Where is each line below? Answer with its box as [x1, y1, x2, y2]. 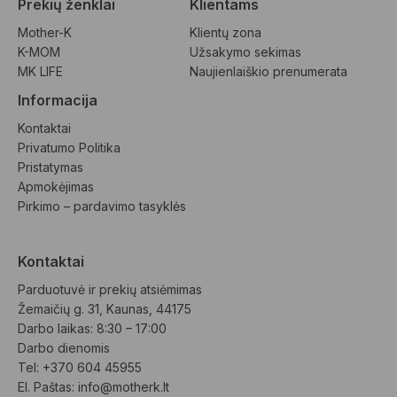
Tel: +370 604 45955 [18, 359, 142, 375]
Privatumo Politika [18, 139, 121, 155]
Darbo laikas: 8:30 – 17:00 [18, 320, 167, 336]
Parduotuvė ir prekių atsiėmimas [18, 281, 202, 297]
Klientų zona [190, 24, 261, 40]
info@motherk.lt [78, 378, 169, 394]
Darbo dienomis [18, 339, 110, 355]
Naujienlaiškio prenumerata [190, 63, 347, 79]
